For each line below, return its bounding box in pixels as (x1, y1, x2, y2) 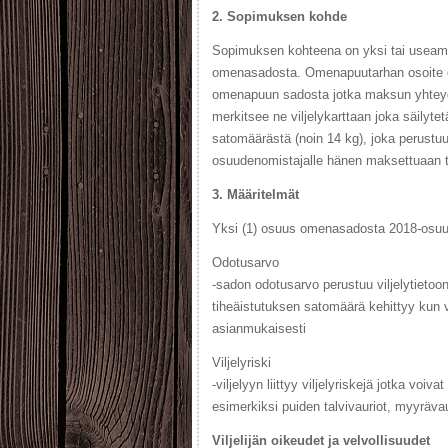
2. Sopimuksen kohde (212, 9, 347, 24)
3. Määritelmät (212, 187, 299, 202)
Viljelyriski (212, 355, 271, 370)
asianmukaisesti (212, 321, 306, 336)
